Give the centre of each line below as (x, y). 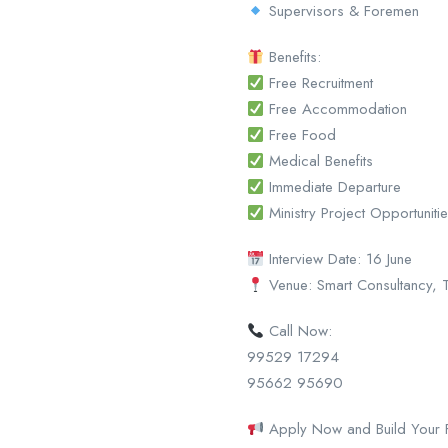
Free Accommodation (336, 109)
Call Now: (298, 331)
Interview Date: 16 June (338, 259)
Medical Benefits (319, 161)
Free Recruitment (319, 83)
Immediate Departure (333, 187)
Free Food (300, 135)
